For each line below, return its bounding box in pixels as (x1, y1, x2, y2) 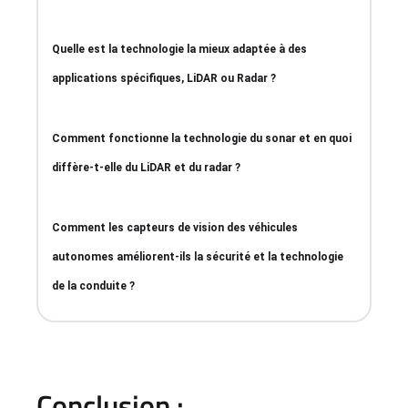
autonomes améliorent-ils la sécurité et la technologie (52, 250, 343, 264)
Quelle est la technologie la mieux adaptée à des (52, 43, 307, 56)
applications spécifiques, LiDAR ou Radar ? (52, 72, 276, 86)
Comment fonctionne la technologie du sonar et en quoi (52, 132, 352, 146)
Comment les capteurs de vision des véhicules (52, 221, 298, 235)
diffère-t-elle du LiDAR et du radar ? (52, 161, 240, 175)
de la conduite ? (52, 280, 135, 293)
